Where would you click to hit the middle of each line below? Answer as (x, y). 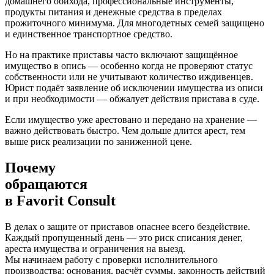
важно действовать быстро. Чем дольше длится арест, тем (125, 131)
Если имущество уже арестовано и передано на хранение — (131, 120)
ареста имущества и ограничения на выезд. (95, 248)
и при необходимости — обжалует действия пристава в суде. (132, 99)
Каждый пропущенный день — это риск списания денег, (124, 237)
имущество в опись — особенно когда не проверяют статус (129, 66)
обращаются (46, 184)
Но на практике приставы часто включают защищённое (121, 55)
